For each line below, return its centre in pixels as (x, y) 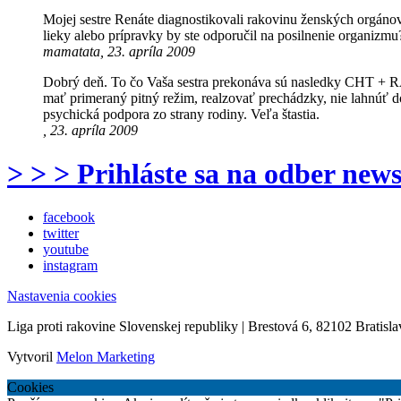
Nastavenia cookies (62, 296)
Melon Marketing (106, 357)
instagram (70, 266)
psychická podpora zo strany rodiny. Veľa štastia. (181, 114)
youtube (66, 250)
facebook (69, 218)
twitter (61, 234)
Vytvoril (32, 357)
